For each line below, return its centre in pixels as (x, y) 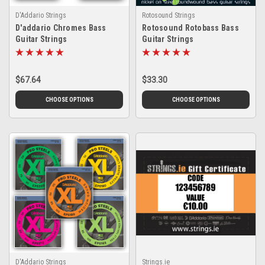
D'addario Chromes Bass (61, 28)
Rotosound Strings (169, 15)
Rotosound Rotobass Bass (190, 28)
